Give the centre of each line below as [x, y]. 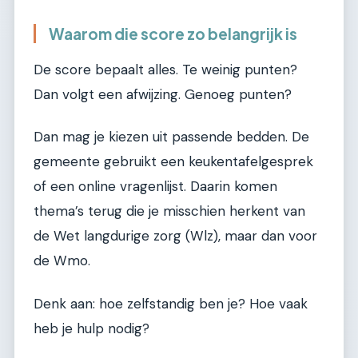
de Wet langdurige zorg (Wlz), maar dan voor [175, 236]
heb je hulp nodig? [91, 328]
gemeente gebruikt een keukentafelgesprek [173, 162]
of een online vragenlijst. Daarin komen [155, 187]
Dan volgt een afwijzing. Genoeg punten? [163, 94]
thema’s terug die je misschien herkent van [169, 211]
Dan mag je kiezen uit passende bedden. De [171, 137]
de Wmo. [62, 261]
